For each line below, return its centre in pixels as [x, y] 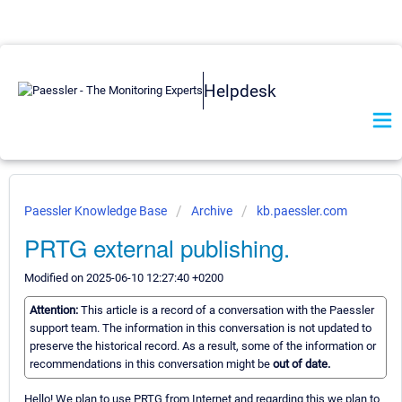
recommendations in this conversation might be [151, 364]
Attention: [55, 310]
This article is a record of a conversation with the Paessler [227, 310]
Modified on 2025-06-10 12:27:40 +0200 [124, 278]
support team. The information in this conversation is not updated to [201, 328]
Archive [212, 211]
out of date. [301, 364]
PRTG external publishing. [157, 247]
